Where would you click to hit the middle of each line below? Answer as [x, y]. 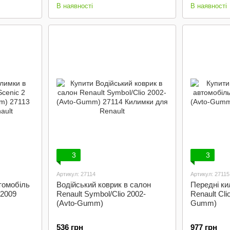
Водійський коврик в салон [103, 185]
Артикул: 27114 [76, 174]
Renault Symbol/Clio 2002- [101, 194]
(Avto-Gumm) [80, 203]
